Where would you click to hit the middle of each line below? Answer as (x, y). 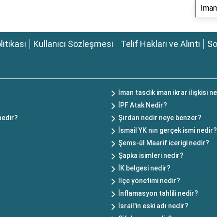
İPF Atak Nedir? (143, 105)
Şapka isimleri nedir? (151, 155)
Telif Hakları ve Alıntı (160, 44)
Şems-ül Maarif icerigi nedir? (164, 143)
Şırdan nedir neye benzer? (160, 118)
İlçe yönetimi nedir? (149, 181)
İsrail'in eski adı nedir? (153, 206)
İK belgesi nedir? (144, 168)
